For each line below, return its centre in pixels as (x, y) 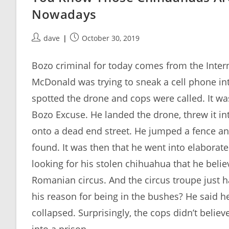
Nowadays (64, 14)
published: (88, 48)
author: (44, 48)
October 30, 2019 (111, 38)
